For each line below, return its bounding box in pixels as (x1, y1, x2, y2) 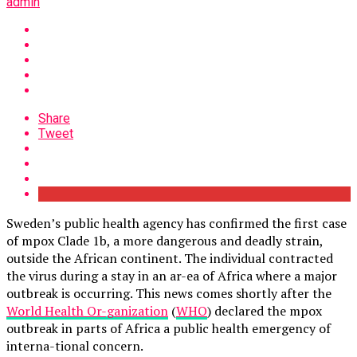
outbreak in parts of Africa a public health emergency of (6, 319, 331, 337)
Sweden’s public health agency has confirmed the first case (6, 214, 347, 232)
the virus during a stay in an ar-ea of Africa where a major (6, 266, 337, 284)
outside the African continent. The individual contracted (6, 249, 333, 267)
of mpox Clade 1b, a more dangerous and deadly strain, (6, 231, 323, 249)
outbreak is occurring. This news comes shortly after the (6, 284, 331, 302)
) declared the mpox (207, 301, 322, 320)
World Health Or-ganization (6, 301, 168, 320)
